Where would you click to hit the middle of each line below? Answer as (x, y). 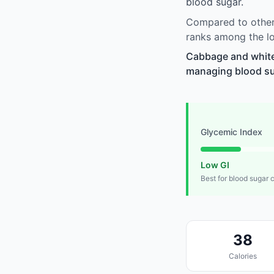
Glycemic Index (231, 132)
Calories (243, 256)
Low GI (215, 165)
